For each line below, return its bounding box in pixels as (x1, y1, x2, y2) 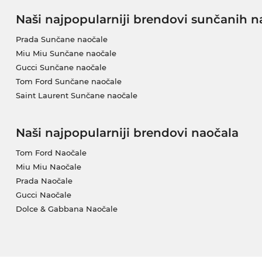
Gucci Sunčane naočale (15, 63, 106, 73)
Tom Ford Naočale (15, 148, 87, 158)
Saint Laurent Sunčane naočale (15, 91, 137, 101)
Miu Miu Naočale (15, 162, 81, 172)
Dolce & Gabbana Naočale (15, 204, 118, 214)
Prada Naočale (15, 176, 73, 186)
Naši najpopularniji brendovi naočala (15, 126, 239, 140)
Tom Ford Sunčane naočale (15, 77, 122, 87)
